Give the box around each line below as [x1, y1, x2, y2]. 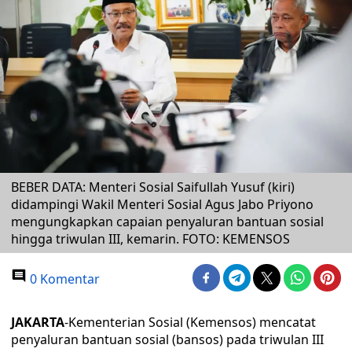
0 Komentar [27, 270, 100, 288]
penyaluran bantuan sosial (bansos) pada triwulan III [11, 331, 324, 348]
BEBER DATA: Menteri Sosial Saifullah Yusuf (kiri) [11, 178, 295, 196]
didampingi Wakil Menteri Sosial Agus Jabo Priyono [11, 196, 313, 213]
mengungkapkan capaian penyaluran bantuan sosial [11, 213, 324, 230]
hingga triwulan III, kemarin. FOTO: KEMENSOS [11, 230, 290, 247]
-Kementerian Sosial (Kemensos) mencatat [64, 313, 316, 331]
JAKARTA [11, 313, 64, 331]
